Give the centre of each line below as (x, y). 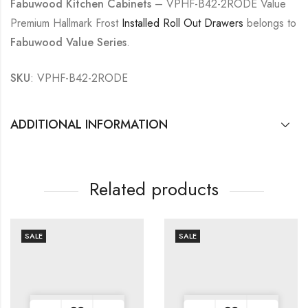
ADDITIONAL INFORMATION (89, 124)
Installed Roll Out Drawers (183, 23)
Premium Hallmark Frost (66, 23)
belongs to (270, 23)
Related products (154, 189)
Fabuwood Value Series (68, 42)
